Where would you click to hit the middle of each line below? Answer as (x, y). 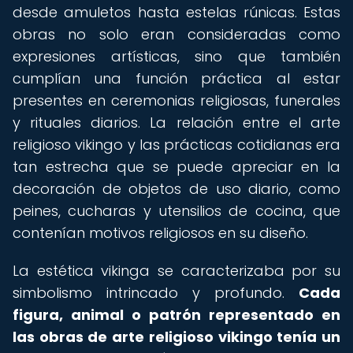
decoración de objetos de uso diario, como (176, 189)
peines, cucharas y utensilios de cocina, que (176, 211)
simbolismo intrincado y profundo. (156, 293)
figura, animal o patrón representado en (176, 315)
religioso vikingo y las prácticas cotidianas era (176, 145)
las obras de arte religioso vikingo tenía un (176, 337)
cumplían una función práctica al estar (176, 78)
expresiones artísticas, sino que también (176, 56)
